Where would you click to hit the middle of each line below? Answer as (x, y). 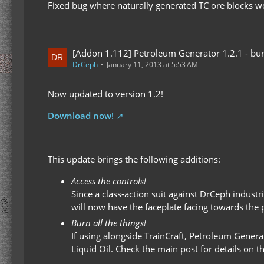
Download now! (81, 115)
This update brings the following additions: (134, 159)
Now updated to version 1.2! (105, 93)
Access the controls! (109, 181)
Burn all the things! (109, 222)
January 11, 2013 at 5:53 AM (152, 64)
